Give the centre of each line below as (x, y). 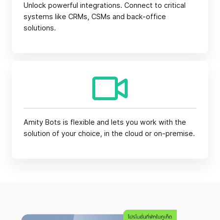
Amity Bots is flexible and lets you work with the (105, 122)
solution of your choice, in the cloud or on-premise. (109, 133)
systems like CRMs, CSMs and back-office (95, 16)
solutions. (40, 28)
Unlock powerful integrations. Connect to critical (105, 5)
